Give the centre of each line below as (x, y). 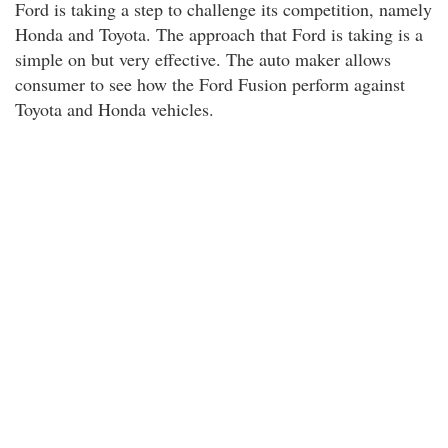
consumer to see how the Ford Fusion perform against (210, 84)
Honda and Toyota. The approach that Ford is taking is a (219, 34)
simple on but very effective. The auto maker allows (203, 59)
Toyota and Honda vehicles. (114, 109)
